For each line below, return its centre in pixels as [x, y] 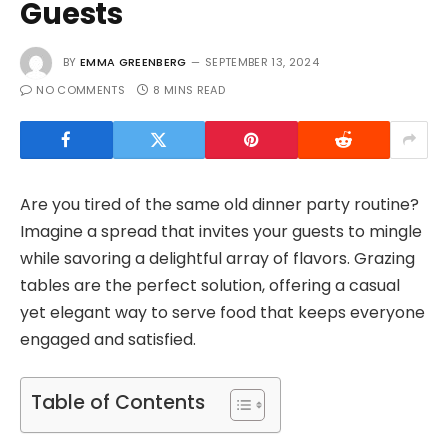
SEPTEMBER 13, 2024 [261, 61]
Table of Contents [118, 403]
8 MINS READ [189, 89]
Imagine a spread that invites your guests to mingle [221, 231]
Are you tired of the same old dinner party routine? [219, 204]
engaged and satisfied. [108, 339]
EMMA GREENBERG [133, 61]
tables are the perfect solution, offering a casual [210, 285]
